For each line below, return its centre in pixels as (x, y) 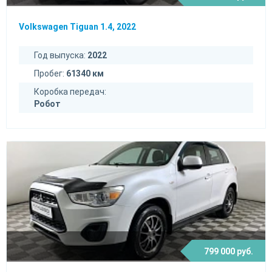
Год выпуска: (61, 56)
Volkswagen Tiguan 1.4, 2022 (77, 27)
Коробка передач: (70, 92)
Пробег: (50, 74)
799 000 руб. (229, 252)
